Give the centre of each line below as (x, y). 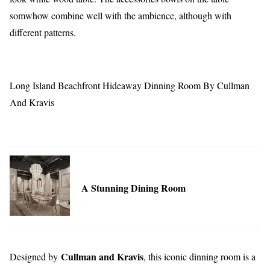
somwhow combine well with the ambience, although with (121, 16)
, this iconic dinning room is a (199, 257)
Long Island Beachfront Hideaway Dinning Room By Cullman (130, 86)
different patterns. (43, 33)
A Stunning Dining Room (133, 188)
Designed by (35, 257)
